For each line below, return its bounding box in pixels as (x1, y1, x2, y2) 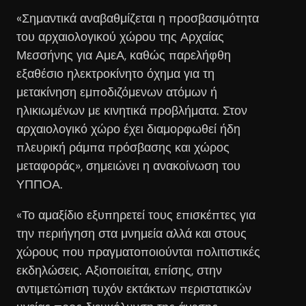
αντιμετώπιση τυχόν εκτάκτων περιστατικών (16, 280, 251, 297)
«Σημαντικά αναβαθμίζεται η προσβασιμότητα (16, 10, 259, 27)
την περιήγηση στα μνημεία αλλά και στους (16, 225, 247, 242)
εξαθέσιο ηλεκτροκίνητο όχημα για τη (16, 65, 214, 82)
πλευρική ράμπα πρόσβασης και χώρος (16, 139, 229, 156)
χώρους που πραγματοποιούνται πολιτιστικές (16, 243, 260, 260)
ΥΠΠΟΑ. (16, 176, 63, 193)
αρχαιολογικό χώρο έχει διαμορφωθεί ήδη (16, 120, 240, 137)
